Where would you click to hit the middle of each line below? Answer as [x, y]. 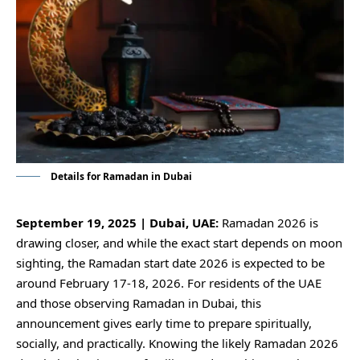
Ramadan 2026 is [270, 222]
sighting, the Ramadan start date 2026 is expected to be [170, 262]
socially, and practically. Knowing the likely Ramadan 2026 [177, 343]
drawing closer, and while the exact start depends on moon [179, 242]
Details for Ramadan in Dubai [120, 176]
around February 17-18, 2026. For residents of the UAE [169, 282]
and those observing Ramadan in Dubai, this [139, 303]
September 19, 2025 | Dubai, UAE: [119, 222]
